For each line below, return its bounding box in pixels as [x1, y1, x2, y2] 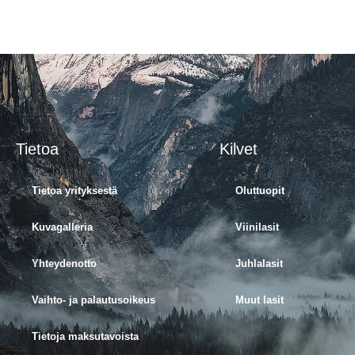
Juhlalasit [235, 257, 283, 269]
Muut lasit [235, 293, 284, 306]
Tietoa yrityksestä [32, 184, 117, 197]
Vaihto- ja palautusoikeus [32, 293, 155, 306]
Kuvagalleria [32, 220, 93, 233]
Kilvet [219, 139, 258, 158]
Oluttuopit [235, 184, 284, 197]
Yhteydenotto [32, 257, 97, 269]
